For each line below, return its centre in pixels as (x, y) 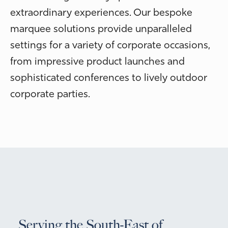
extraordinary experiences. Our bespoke (101, 13)
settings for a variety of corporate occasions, (110, 46)
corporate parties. (50, 94)
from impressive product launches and (97, 62)
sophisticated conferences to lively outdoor (109, 78)
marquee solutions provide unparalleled (101, 29)
